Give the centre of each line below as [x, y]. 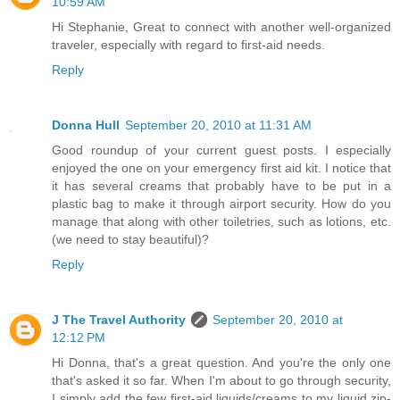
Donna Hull [86, 125]
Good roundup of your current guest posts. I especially [221, 150]
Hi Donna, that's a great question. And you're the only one [221, 362]
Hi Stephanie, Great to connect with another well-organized [221, 26]
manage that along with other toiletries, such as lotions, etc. [221, 221]
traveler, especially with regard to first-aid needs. [188, 44]
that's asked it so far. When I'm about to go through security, [221, 380]
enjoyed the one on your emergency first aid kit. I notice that [221, 167]
